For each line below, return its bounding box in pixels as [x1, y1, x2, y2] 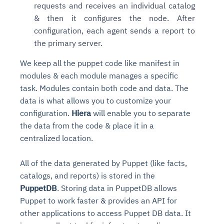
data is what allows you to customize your [20, 95, 171, 105]
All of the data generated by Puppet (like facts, [20, 157, 187, 168]
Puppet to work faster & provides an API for [20, 195, 177, 205]
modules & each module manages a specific [20, 70, 178, 80]
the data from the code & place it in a [20, 120, 154, 130]
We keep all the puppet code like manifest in [20, 57, 179, 68]
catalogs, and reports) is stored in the [20, 170, 155, 180]
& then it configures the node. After [34, 12, 195, 23]
